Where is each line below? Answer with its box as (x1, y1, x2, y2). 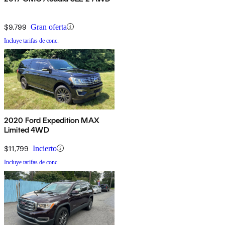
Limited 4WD (4, 125, 49, 135)
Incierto (33, 144, 57, 153)
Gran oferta (31, 22, 67, 31)
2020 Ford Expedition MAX (4, 115, 99, 125)
